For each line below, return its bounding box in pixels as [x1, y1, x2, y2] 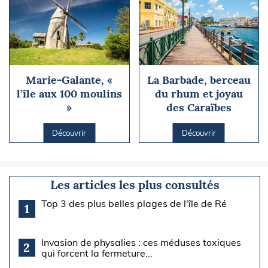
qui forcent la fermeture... [41, 246, 153, 259]
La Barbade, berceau [147, 72, 251, 87]
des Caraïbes [166, 100, 232, 114]
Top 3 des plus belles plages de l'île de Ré [41, 197, 227, 209]
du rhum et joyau [154, 86, 243, 100]
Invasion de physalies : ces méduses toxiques [41, 236, 241, 248]
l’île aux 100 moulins [16, 86, 122, 100]
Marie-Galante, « [26, 72, 113, 87]
